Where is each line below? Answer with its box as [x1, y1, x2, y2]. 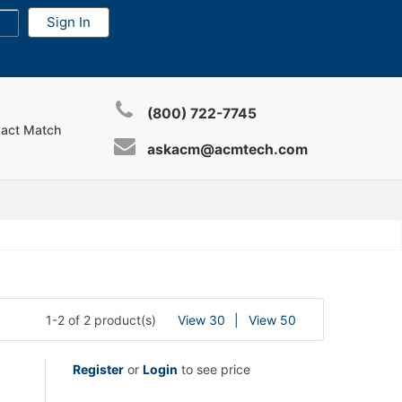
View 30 [178, 311, 225, 328]
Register [73, 362, 124, 377]
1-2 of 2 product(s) [46, 311, 156, 328]
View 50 [249, 311, 296, 328]
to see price [178, 362, 250, 377]
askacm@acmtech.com [147, 141, 309, 158]
